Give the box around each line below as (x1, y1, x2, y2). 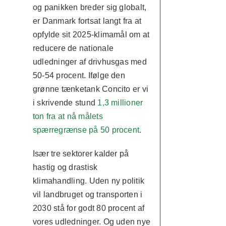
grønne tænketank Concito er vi (32, 85, 149, 93)
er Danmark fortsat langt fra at (32, 17, 142, 25)
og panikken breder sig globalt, (32, 3, 147, 12)
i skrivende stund (32, 98, 98, 107)
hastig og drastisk (32, 163, 98, 172)
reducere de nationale (32, 44, 114, 52)
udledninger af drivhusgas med (32, 58, 147, 66)
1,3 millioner (97, 98, 143, 107)
